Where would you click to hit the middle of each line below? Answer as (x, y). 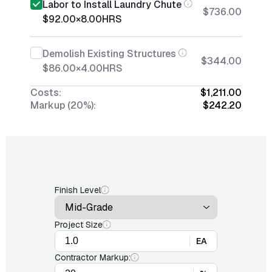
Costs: (46, 93)
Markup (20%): (63, 105)
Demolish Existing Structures (109, 54)
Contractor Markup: (93, 257)
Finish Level (78, 190)
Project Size (79, 225)
